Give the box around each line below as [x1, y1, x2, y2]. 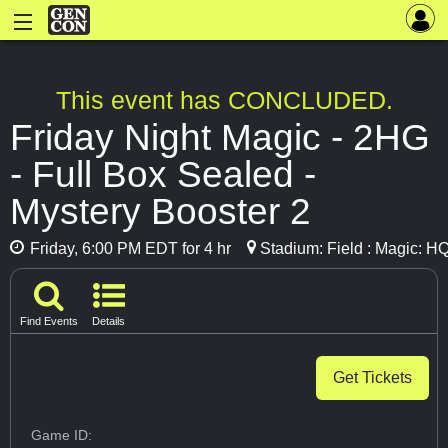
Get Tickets [333, 369, 412, 387]
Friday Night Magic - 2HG [10, 116, 430, 159]
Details [92, 315, 125, 328]
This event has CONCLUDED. [55, 86, 393, 115]
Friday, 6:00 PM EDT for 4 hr [26, 240, 231, 258]
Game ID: [31, 427, 93, 444]
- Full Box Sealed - [10, 153, 316, 196]
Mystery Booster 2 [10, 190, 311, 233]
